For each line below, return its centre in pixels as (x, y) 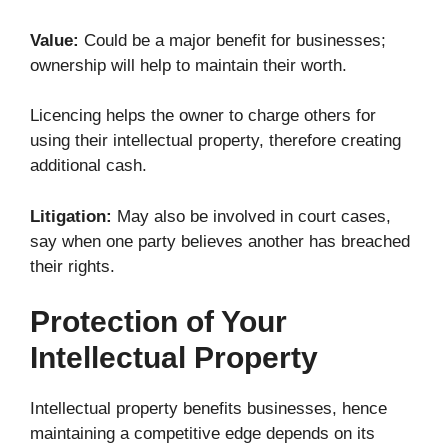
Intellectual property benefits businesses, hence (208, 409)
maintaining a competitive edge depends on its (202, 434)
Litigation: (71, 216)
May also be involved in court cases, (251, 216)
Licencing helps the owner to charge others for (203, 116)
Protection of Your (158, 322)
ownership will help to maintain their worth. (188, 65)
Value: (54, 40)
